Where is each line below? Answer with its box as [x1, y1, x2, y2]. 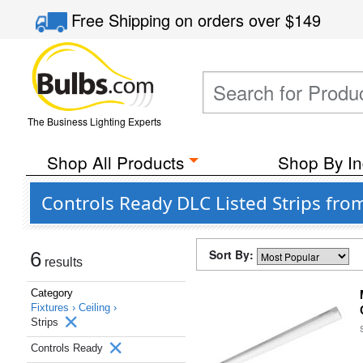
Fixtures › [31, 301, 79, 314]
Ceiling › [79, 301, 117, 314]
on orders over [175, 8, 286, 32]
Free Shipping [71, 8, 176, 32]
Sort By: [209, 246, 257, 263]
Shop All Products [46, 150, 184, 174]
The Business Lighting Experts [27, 114, 161, 128]
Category [31, 287, 73, 299]
